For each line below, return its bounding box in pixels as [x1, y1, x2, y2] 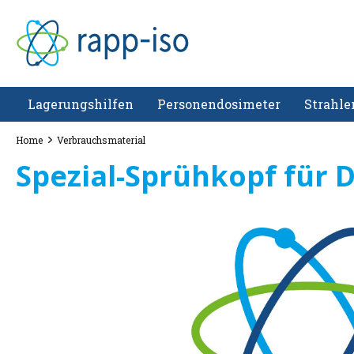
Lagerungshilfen [28, 96, 134, 112]
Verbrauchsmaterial [57, 134, 145, 146]
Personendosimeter [157, 96, 281, 112]
